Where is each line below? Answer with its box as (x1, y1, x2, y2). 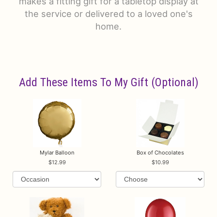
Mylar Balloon (39, 149, 75, 156)
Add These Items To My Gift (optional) (18, 76, 199, 90)
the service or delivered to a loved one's (24, 8, 193, 19)
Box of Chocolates (136, 149, 184, 156)
